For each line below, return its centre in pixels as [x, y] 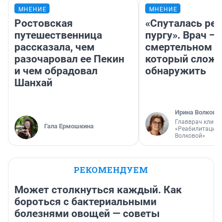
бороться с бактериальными [85, 201]
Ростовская [44, 23]
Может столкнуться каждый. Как [98, 190]
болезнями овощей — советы [87, 213]
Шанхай [33, 83]
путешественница [58, 35]
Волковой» [190, 136]
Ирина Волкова [197, 112]
